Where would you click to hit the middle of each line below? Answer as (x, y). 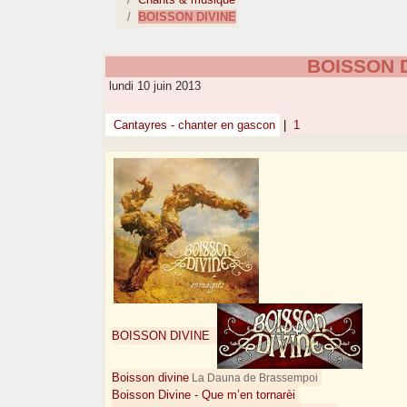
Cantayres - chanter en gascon (193, 125)
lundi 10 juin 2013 (154, 86)
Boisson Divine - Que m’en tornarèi (204, 395)
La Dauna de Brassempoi (254, 378)
